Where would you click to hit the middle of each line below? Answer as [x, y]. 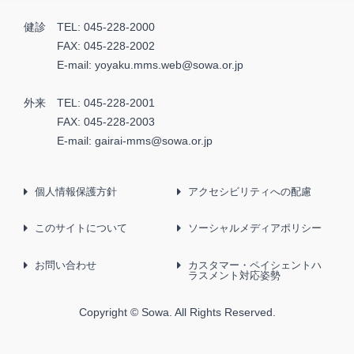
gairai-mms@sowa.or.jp [154, 141]
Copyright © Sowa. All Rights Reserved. [177, 312]
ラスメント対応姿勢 [235, 275]
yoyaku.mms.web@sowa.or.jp [169, 64]
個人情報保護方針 [76, 191]
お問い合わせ [66, 265]
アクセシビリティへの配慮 [250, 191]
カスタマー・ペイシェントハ [255, 265]
